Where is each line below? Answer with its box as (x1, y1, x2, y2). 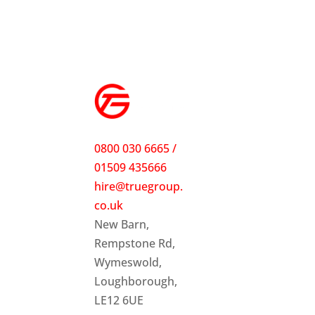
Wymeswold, (94, 255, 162, 271)
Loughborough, (94, 274, 178, 290)
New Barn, (94, 217, 150, 233)
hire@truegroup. (94, 179, 184, 195)
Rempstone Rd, (94, 236, 176, 252)
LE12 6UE (94, 292, 144, 309)
